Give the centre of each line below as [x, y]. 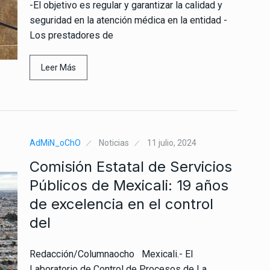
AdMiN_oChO [55, 143]
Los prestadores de [71, 35]
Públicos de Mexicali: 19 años [129, 185]
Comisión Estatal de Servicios [131, 166]
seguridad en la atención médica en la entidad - [128, 20]
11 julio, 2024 [172, 143]
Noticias [114, 143]
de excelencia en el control [121, 204]
